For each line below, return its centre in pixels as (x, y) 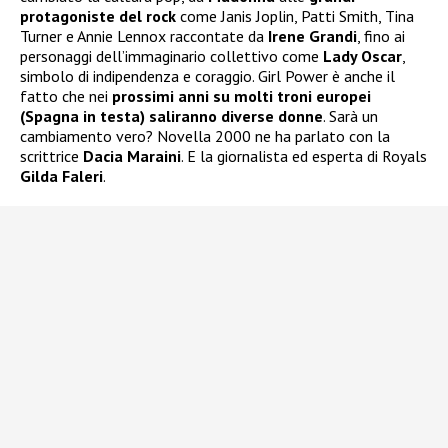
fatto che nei (66, 95)
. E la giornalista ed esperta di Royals (304, 155)
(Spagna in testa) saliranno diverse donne (171, 115)
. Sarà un (350, 115)
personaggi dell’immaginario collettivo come (171, 55)
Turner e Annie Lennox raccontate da (144, 35)
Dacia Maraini (132, 155)
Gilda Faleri (61, 175)
